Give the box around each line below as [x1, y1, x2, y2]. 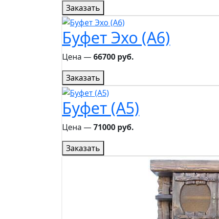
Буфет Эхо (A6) [62, 27, 170, 48]
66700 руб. [93, 51, 134, 63]
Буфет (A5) [62, 97, 139, 119]
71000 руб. [93, 122, 134, 133]
